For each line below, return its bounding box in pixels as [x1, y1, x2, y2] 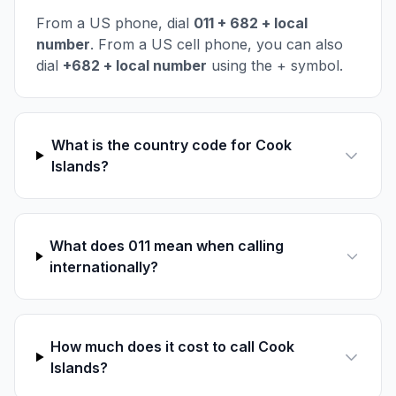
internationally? [49, 258, 159, 276]
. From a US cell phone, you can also [90, 35, 343, 53]
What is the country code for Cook [50, 136, 292, 154]
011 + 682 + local [194, 14, 308, 32]
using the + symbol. [207, 57, 343, 74]
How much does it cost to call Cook [50, 338, 295, 355]
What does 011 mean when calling [49, 237, 285, 255]
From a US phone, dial [36, 14, 194, 32]
